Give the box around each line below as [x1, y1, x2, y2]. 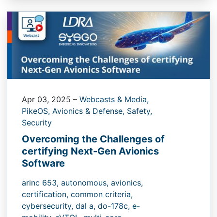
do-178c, [98, 201, 132, 211]
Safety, [127, 106, 152, 116]
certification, [22, 189, 71, 199]
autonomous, [61, 177, 111, 187]
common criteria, [71, 189, 133, 199]
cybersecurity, [22, 201, 76, 211]
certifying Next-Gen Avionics [22, 145, 159, 157]
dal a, [76, 201, 98, 211]
